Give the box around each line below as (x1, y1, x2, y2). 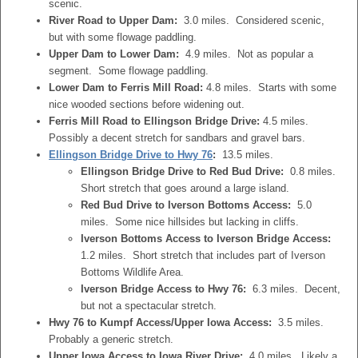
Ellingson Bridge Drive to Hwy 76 (49, 149, 213, 161)
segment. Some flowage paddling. (49, 65, 209, 77)
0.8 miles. (287, 165, 339, 177)
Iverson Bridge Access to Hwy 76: (81, 283, 246, 295)
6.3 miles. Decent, (246, 283, 340, 295)
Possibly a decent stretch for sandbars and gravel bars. (49, 132, 305, 144)
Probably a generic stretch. (49, 333, 173, 345)
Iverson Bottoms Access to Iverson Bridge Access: (81, 233, 331, 245)
